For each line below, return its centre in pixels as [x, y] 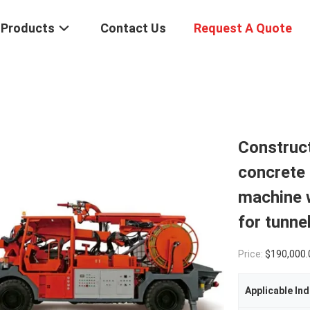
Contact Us [133, 28]
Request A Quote [243, 28]
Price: [252, 254]
